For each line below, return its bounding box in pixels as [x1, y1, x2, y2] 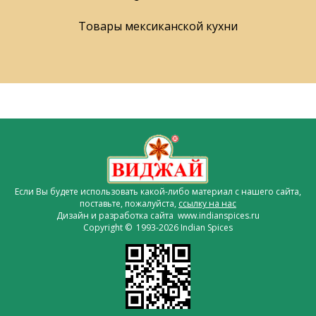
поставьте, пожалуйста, [80, 197, 178, 210]
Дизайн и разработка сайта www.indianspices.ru [56, 209, 260, 222]
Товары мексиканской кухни [78, 18, 238, 35]
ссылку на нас [178, 197, 236, 210]
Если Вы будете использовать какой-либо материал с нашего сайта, [15, 186, 301, 198]
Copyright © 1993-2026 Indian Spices [83, 221, 233, 234]
